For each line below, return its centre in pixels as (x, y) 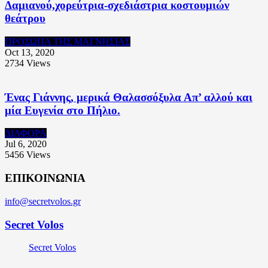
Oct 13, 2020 (30, 53)
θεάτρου (25, 19)
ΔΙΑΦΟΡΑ (26, 133)
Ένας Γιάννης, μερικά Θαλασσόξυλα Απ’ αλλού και (129, 97)
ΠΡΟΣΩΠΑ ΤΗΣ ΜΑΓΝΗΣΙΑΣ (68, 42)
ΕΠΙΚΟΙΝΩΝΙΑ (45, 178)
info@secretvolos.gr (43, 201)
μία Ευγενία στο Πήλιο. (63, 110)
